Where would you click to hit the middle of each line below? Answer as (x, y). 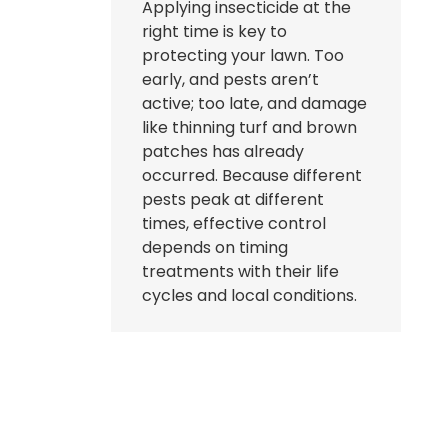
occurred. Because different (252, 175)
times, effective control (234, 223)
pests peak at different (233, 199)
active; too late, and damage (254, 103)
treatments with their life (240, 271)
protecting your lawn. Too (243, 55)
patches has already (223, 151)
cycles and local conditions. (249, 295)
